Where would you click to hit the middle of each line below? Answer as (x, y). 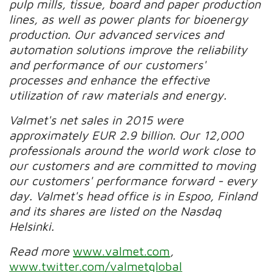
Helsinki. (32, 226)
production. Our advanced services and (117, 34)
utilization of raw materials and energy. (118, 95)
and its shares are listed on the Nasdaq (115, 211)
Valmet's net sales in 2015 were (97, 120)
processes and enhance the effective (110, 80)
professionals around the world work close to (132, 150)
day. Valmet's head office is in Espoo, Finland (133, 195)
